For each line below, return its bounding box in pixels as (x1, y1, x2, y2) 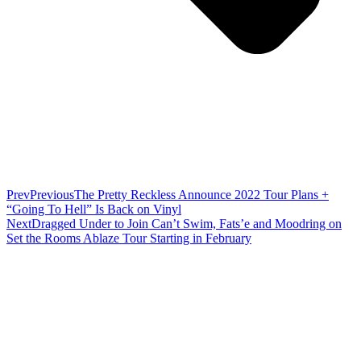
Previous (30, 187, 74, 201)
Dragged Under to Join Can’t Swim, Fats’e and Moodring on (31, 216, 342, 230)
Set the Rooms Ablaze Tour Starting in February (6, 230, 251, 245)
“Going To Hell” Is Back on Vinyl (6, 201, 181, 216)
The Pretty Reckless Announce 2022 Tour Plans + (74, 187, 329, 201)
